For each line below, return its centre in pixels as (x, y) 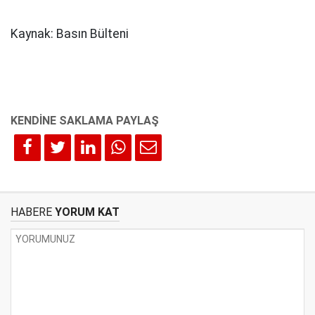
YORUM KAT (86, 212)
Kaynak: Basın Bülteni (70, 34)
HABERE (31, 212)
